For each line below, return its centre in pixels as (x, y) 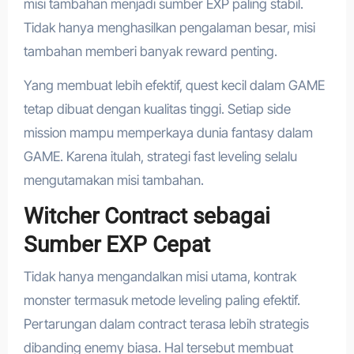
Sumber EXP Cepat (117, 245)
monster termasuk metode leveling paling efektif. (162, 300)
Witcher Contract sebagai (147, 217)
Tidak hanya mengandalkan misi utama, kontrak (160, 276)
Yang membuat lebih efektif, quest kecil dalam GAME (174, 86)
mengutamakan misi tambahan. (113, 181)
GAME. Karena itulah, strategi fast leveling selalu (160, 157)
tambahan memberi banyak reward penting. (150, 52)
